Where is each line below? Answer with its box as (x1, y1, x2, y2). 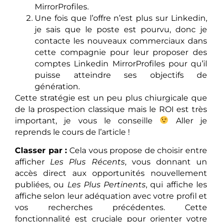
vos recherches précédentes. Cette (15, 203, 207, 213)
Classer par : (15, 146, 67, 156)
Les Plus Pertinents (67, 180, 146, 190)
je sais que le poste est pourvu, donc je (35, 24, 207, 34)
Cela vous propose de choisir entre (67, 146, 207, 156)
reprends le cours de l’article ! (15, 127, 130, 137)
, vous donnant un (124, 157, 208, 167)
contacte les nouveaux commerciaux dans (35, 36, 207, 46)
